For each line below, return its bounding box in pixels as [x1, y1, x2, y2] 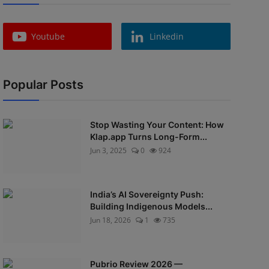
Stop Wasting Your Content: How [89, 119, 224, 130]
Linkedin [150, 31, 184, 42]
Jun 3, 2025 [89, 145, 127, 156]
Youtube [31, 31, 65, 42]
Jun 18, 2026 [89, 215, 131, 225]
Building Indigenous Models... [89, 201, 213, 211]
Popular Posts [2, 77, 83, 92]
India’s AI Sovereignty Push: [89, 189, 204, 199]
